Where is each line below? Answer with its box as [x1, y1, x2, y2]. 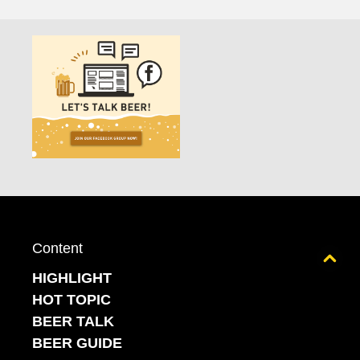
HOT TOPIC [32, 292, 111, 308]
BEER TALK [32, 313, 114, 329]
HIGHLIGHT [32, 270, 112, 286]
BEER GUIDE [32, 335, 122, 351]
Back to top [229, 251, 308, 267]
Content [32, 240, 83, 256]
